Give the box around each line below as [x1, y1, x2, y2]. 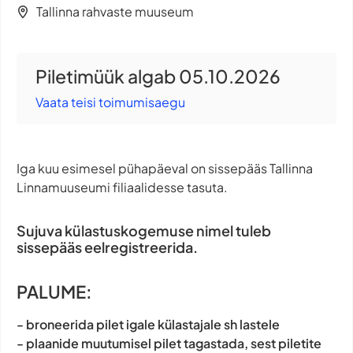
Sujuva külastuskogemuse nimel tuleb [17, 221, 271, 240]
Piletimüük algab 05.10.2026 [35, 65, 281, 88]
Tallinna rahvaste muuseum [36, 3, 194, 20]
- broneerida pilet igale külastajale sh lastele [17, 316, 280, 333]
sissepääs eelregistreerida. [17, 238, 198, 257]
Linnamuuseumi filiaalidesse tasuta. [17, 179, 228, 196]
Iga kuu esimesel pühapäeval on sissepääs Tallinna [17, 160, 313, 177]
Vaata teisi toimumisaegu [35, 94, 185, 111]
